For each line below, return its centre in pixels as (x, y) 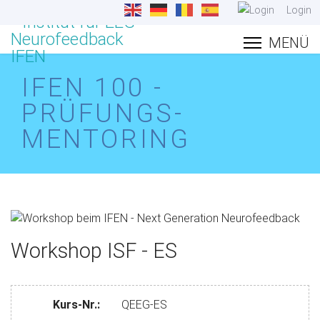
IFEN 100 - (93, 88)
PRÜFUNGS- (103, 114)
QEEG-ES (144, 304)
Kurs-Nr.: (76, 304)
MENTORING (106, 139)
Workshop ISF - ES (94, 250)
